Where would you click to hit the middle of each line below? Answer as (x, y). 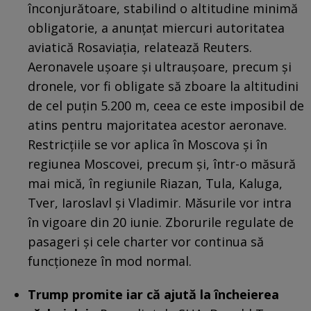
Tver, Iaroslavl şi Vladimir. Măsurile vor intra (160, 202)
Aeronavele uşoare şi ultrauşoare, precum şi (160, 66)
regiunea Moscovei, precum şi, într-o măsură (162, 163)
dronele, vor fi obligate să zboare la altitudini (163, 86)
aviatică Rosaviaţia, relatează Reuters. (140, 47)
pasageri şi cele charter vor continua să (146, 241)
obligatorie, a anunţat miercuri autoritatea (156, 27)
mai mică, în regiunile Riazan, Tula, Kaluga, (155, 183)
